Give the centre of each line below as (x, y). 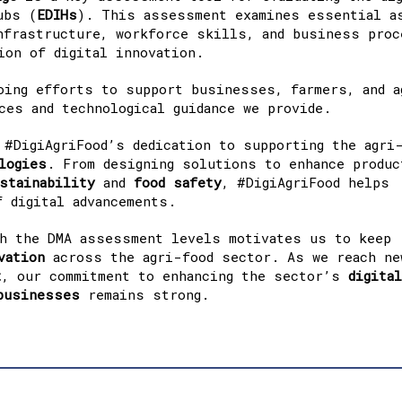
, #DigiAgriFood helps (306, 182)
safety (197, 182)
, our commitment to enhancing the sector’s (175, 275)
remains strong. (144, 294)
